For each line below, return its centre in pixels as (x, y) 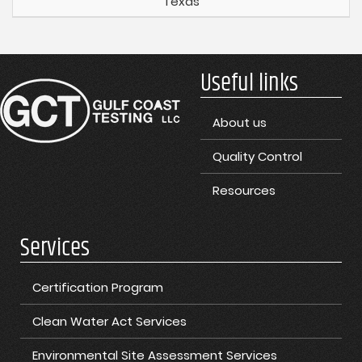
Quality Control (257, 157)
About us (240, 123)
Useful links (249, 84)
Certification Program (98, 288)
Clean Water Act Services (109, 322)
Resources (244, 191)
